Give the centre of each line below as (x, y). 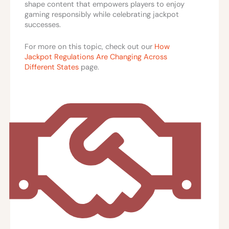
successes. (43, 25)
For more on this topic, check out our (89, 47)
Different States (52, 67)
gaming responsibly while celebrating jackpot (102, 14)
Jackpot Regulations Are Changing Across (96, 57)
